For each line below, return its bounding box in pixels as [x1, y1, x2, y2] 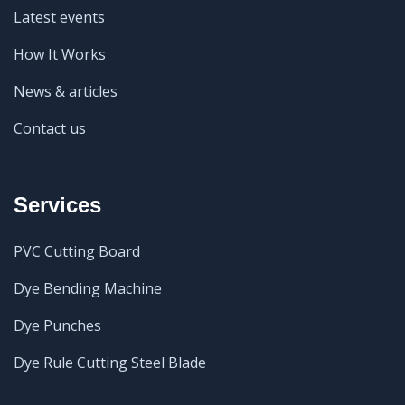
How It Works [14, 44, 106, 65]
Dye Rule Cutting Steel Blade [14, 353, 206, 373]
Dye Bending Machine [14, 278, 162, 299]
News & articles [14, 81, 118, 102]
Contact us [14, 118, 86, 139]
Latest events [14, 7, 105, 28]
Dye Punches [14, 316, 101, 336]
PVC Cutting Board [14, 241, 140, 262]
